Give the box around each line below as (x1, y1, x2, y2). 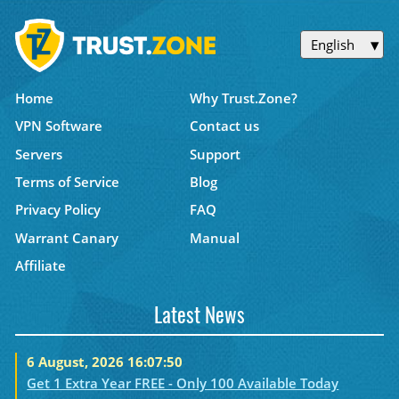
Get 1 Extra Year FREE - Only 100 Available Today (27, 373, 339, 392)
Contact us (190, 117, 260, 135)
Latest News (154, 307, 245, 329)
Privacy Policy (14, 200, 101, 219)
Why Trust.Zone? (190, 89, 298, 108)
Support (190, 144, 241, 163)
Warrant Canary (14, 228, 118, 247)
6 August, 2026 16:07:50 (27, 353, 183, 371)
